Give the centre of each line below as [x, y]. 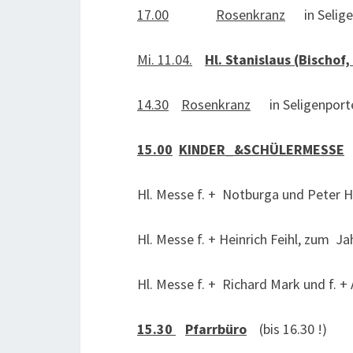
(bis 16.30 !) [287, 329]
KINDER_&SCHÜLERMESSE [262, 149]
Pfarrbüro [216, 329]
